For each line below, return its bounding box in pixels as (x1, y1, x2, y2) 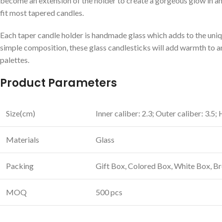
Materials (6, 135, 39, 145)
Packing (6, 161, 34, 171)
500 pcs (96, 187, 122, 197)
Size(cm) (6, 109, 35, 118)
